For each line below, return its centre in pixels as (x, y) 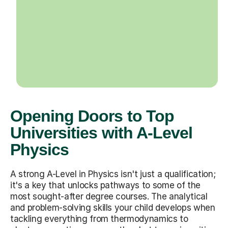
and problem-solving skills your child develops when (113, 207)
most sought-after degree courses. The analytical (109, 196)
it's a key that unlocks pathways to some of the (106, 185)
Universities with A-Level (102, 133)
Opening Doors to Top (92, 116)
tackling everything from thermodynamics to (99, 219)
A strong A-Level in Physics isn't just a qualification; (113, 174)
